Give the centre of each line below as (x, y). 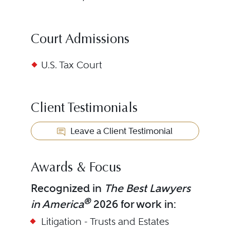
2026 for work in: (133, 204)
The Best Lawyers (147, 188)
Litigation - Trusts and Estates (105, 222)
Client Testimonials (84, 109)
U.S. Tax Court (71, 65)
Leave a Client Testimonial (121, 131)
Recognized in (67, 188)
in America (57, 204)
